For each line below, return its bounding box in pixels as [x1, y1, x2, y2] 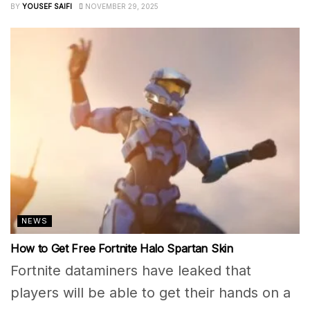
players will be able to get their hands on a [10, 284, 291, 302]
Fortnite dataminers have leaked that [10, 262, 251, 280]
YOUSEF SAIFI [22, 1, 72, 10]
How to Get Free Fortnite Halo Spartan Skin [10, 241, 233, 256]
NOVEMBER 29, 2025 [83, 1, 158, 10]
